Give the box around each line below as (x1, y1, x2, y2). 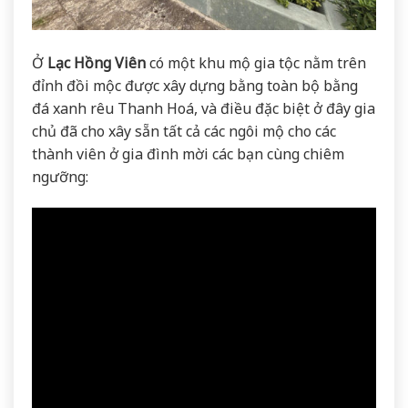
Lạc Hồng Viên (47, 53, 146, 74)
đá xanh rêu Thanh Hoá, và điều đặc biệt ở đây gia (32, 98, 375, 119)
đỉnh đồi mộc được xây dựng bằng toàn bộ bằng (32, 76, 358, 97)
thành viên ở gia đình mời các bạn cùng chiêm (32, 144, 344, 165)
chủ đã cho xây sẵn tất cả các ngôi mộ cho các (32, 121, 336, 142)
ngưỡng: (32, 167, 88, 188)
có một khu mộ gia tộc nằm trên (146, 53, 366, 74)
